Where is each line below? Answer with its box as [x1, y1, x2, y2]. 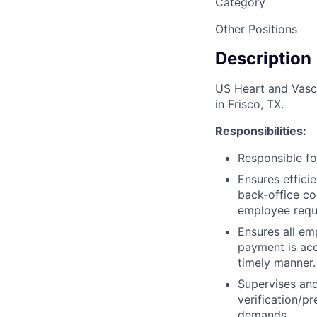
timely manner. [238, 255, 316, 270]
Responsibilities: [215, 124, 306, 138]
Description [215, 48, 311, 69]
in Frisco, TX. [215, 97, 284, 111]
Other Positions [215, 22, 297, 37]
